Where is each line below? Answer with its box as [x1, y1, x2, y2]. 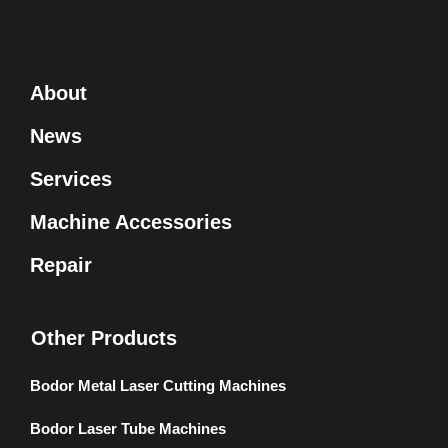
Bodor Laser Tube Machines [30, 419, 226, 437]
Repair [30, 253, 92, 276]
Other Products [31, 326, 177, 349]
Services [30, 167, 112, 190]
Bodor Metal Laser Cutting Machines [30, 376, 286, 394]
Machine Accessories [30, 210, 232, 233]
